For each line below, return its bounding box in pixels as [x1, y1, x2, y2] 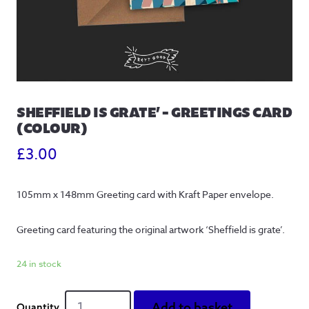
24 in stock [17, 257, 61, 270]
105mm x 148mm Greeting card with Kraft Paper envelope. [17, 187, 274, 201]
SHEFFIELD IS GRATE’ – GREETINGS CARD [17, 101, 292, 121]
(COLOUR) [17, 117, 87, 137]
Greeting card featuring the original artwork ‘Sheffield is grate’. [17, 222, 285, 236]
